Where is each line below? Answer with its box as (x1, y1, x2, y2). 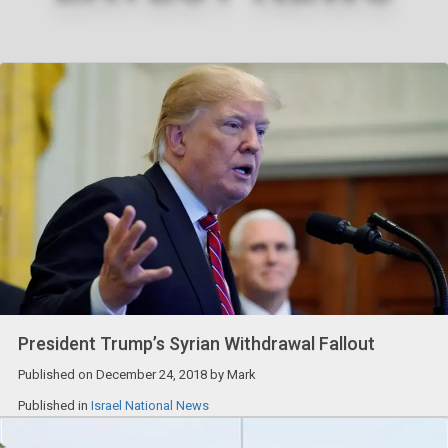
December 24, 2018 (95, 366, 207, 382)
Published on (17, 366, 96, 382)
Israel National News (90, 397, 209, 413)
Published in (17, 397, 91, 413)
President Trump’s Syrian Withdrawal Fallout (17, 332, 375, 354)
